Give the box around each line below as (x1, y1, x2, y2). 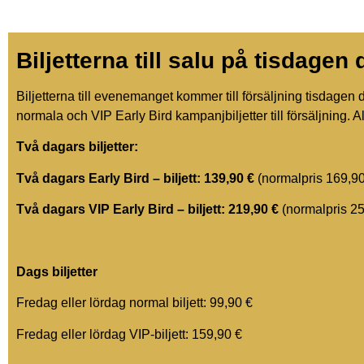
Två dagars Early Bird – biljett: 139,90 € (16, 171, 254, 185)
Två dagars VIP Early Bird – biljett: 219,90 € (16, 202, 279, 217)
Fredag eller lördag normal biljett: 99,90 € (16, 296, 253, 310)
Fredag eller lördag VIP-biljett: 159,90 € (16, 327, 242, 341)
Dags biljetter (16, 264, 97, 279)
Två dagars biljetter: (16, 140, 138, 154)
